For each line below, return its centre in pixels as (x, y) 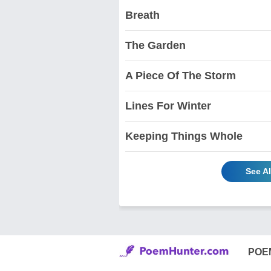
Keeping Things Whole (184, 136)
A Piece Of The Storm (181, 75)
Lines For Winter (168, 106)
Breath (142, 15)
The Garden (155, 45)
